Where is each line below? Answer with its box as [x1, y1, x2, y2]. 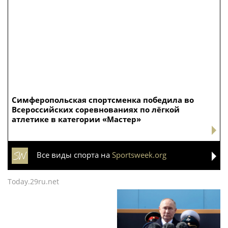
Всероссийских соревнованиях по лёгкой [12, 104, 180, 115]
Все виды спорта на [37, 150, 112, 160]
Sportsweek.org [112, 150, 166, 160]
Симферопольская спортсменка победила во [12, 95, 194, 105]
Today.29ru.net [8, 177, 59, 187]
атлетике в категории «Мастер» [12, 114, 141, 125]
